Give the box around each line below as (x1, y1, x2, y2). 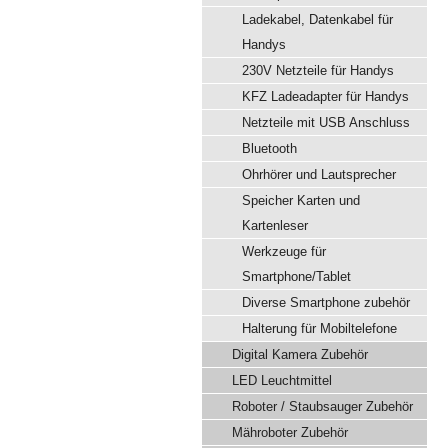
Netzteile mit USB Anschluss (242, 115, 410, 130)
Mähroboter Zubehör (232, 425, 348, 440)
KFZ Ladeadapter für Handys (242, 89, 409, 104)
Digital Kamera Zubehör (232, 347, 368, 362)
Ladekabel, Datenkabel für (242, 12, 393, 27)
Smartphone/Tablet (242, 269, 351, 284)
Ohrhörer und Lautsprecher (242, 167, 396, 182)
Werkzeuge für (242, 244, 326, 259)
